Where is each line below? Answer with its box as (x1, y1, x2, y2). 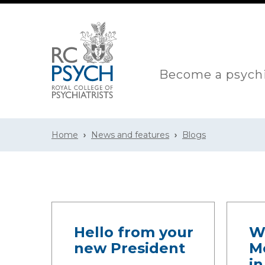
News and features (91, 130, 169, 140)
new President (74, 240, 185, 257)
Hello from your (74, 224, 193, 241)
